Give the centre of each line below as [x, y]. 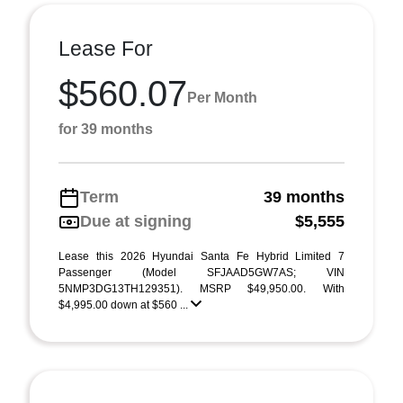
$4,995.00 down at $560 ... [125, 305]
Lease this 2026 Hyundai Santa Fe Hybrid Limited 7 [201, 256]
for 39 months [106, 129]
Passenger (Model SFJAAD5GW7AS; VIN [201, 273]
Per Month [222, 97]
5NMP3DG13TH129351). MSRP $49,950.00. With [201, 289]
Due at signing [136, 221]
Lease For [106, 49]
